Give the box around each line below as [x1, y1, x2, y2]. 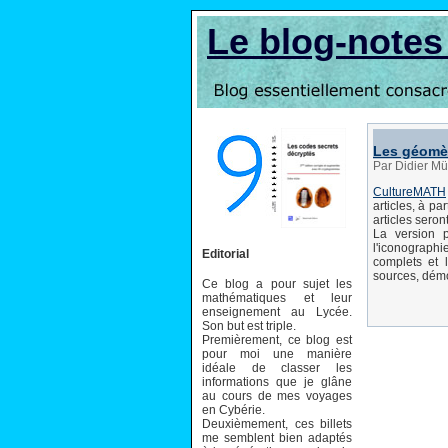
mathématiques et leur [202, 290, 352, 305]
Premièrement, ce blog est [202, 332, 352, 347]
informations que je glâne [202, 374, 352, 389]
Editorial [202, 246, 249, 261]
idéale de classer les [202, 360, 352, 375]
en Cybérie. [202, 402, 265, 417]
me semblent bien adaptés [202, 430, 352, 445]
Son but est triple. [202, 318, 296, 333]
